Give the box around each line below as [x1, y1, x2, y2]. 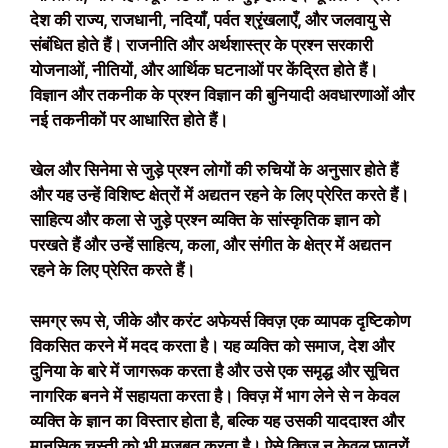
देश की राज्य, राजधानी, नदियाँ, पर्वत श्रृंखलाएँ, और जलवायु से [30, 9, 390, 30]
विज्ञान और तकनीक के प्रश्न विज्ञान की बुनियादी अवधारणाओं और [30, 84, 414, 105]
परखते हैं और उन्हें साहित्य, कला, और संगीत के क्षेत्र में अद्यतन [30, 235, 391, 255]
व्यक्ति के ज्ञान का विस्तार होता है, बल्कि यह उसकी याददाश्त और [30, 410, 404, 431]
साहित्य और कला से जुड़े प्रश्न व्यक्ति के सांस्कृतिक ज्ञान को [30, 210, 380, 230]
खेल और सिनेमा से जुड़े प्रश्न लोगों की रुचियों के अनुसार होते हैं [30, 160, 398, 180]
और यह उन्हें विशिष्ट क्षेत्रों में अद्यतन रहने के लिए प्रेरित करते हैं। [30, 185, 409, 205]
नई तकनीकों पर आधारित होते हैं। [30, 109, 228, 130]
